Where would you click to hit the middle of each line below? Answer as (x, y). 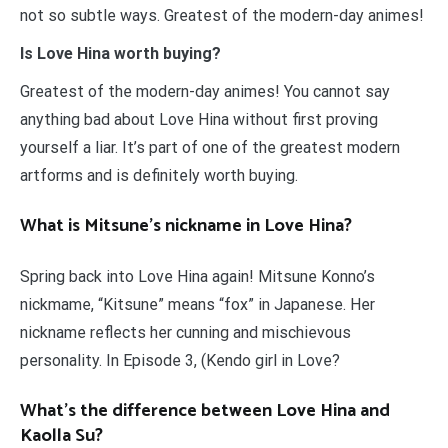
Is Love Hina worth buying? (120, 54)
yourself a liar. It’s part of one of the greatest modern (210, 148)
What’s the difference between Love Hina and (205, 411)
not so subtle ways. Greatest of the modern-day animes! (222, 16)
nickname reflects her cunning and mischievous (185, 333)
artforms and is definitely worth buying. (159, 176)
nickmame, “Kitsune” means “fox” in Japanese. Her (197, 305)
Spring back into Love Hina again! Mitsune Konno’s (197, 277)
